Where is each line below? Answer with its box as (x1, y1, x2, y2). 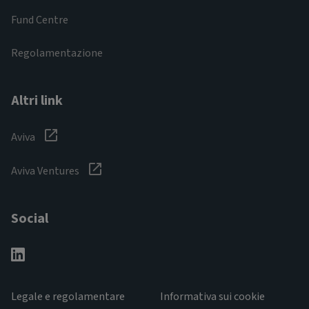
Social (11, 209, 48, 229)
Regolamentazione (11, 46, 103, 61)
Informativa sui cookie (160, 289, 265, 305)
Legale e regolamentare (11, 289, 125, 305)
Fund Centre (11, 12, 68, 28)
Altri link (11, 91, 63, 111)
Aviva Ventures (11, 163, 81, 179)
